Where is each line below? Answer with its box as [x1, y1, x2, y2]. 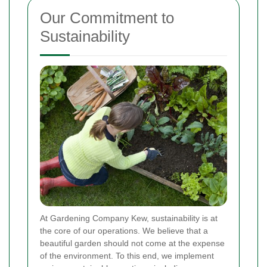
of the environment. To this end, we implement [40, 250, 214, 260]
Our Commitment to [40, 9, 174, 27]
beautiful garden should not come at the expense [40, 238, 225, 248]
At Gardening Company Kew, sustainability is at [40, 213, 218, 223]
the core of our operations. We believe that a [40, 225, 208, 235]
